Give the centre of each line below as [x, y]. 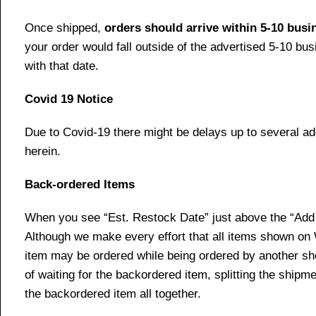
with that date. [62, 66]
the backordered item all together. [113, 294]
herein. [43, 152]
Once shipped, [65, 28]
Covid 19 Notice [69, 99]
